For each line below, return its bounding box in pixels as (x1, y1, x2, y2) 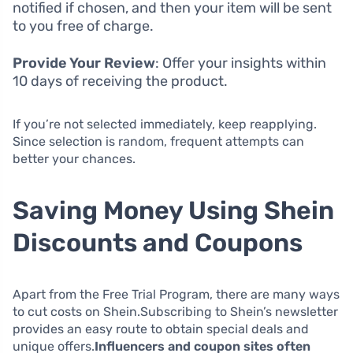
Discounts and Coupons (13, 227, 303, 258)
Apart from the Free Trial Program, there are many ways (13, 286, 340, 302)
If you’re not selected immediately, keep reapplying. (13, 116, 317, 132)
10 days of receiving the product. (13, 72, 228, 90)
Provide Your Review (13, 54, 155, 72)
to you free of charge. (13, 17, 154, 35)
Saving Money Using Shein (13, 195, 334, 225)
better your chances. (13, 150, 136, 166)
